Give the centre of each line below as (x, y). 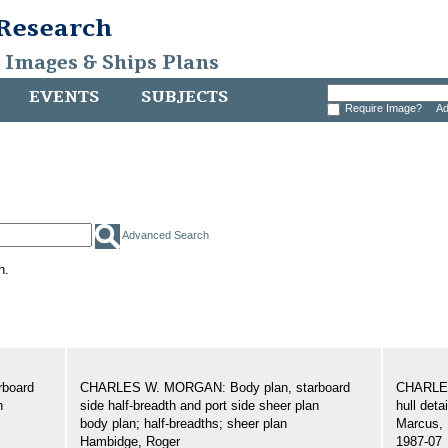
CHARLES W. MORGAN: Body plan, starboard (215, 388)
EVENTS (64, 97)
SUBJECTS (184, 97)
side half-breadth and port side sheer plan (199, 406)
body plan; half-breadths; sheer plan (183, 424)
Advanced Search (165, 235)
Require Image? (386, 108)
